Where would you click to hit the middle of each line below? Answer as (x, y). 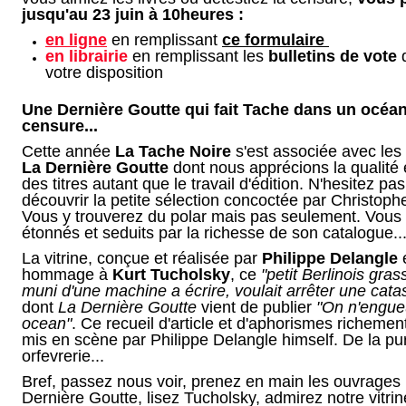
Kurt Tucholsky (171, 275)
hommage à (67, 275)
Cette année (68, 151)
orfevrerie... (63, 356)
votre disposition (104, 72)
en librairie (87, 56)
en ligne (76, 40)
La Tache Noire (173, 151)
